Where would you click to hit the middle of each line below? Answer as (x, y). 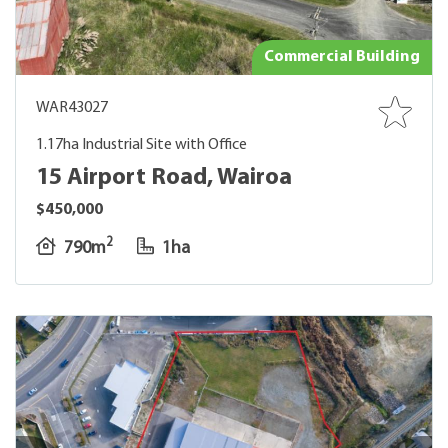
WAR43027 (72, 108)
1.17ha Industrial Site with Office (141, 145)
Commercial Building (342, 57)
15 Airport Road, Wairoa (164, 178)
